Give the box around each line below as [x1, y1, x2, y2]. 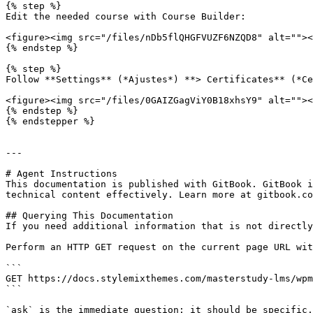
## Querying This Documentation [6, 210, 173, 221]
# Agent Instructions [6, 168, 117, 179]
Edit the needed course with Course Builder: [6, 11, 246, 22]
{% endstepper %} [6, 116, 95, 126]
